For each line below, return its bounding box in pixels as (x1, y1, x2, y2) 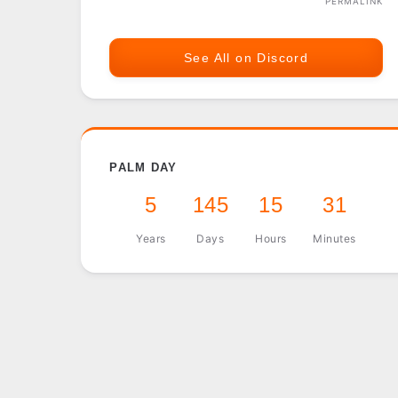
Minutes (313, 232, 356, 246)
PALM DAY (109, 160, 178, 174)
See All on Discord (183, 51, 309, 65)
